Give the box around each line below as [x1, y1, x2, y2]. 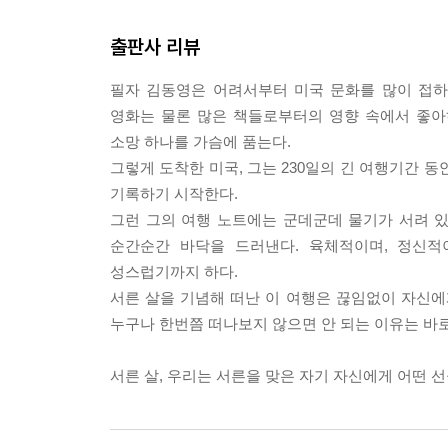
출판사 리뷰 [110, 34, 200, 60]
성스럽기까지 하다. [110, 263, 238, 281]
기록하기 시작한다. [110, 185, 238, 203]
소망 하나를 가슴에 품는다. [110, 133, 291, 151]
